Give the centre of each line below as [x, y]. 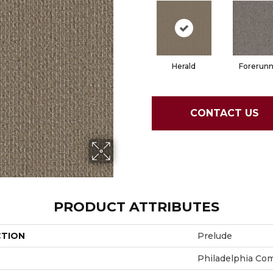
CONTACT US [224, 113]
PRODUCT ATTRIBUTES [136, 207]
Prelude [215, 236]
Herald [184, 66]
